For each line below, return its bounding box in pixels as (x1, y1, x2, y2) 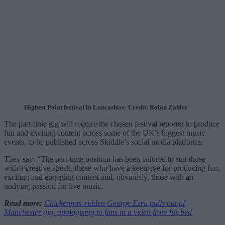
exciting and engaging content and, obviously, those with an (4, 173, 193, 182)
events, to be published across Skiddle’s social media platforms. (4, 138, 204, 147)
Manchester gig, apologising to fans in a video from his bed (4, 208, 192, 217)
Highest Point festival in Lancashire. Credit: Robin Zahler (24, 103, 188, 111)
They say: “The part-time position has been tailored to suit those (4, 155, 205, 164)
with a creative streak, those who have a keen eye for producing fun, (4, 164, 220, 173)
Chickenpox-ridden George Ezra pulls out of (44, 199, 185, 208)
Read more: (4, 199, 44, 208)
